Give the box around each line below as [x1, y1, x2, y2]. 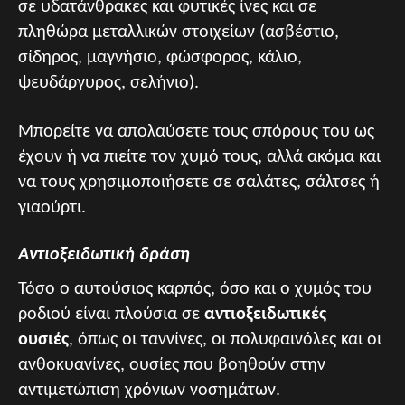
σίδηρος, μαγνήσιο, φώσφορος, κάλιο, [18, 49, 302, 67]
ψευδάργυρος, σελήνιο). [18, 74, 199, 92]
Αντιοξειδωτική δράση [18, 246, 194, 264]
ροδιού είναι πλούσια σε [18, 306, 204, 324]
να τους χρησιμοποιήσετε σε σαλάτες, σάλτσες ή [18, 174, 380, 192]
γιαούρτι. [18, 199, 86, 217]
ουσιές [18, 331, 69, 349]
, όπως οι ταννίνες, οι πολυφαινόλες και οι [69, 331, 381, 349]
